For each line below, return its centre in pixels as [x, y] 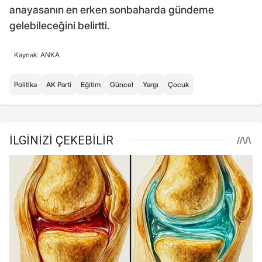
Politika [25, 84]
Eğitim [91, 84]
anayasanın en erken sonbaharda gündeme [112, 9]
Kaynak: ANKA [37, 54]
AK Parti [59, 84]
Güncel [122, 84]
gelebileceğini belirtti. [59, 25]
